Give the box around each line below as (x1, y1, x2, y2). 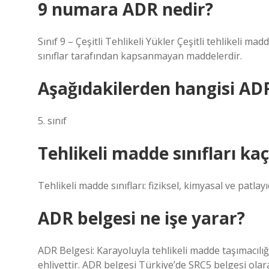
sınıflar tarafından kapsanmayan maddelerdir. (38, 49, 242, 62)
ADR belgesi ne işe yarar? (38, 207, 245, 229)
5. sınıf (38, 114, 67, 127)
